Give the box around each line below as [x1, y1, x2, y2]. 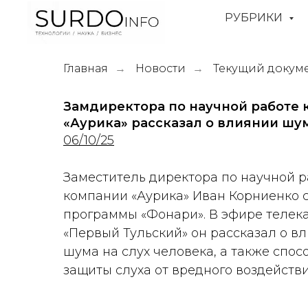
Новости [135, 62, 186, 75]
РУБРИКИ [225, 11, 285, 24]
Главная [63, 62, 108, 75]
